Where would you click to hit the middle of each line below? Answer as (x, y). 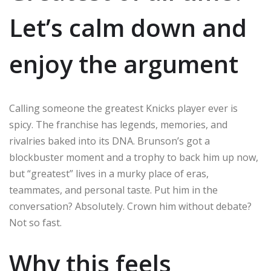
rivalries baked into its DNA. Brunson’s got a (109, 141)
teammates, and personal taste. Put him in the (113, 190)
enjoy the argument (124, 64)
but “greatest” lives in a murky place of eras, (109, 173)
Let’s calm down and (128, 27)
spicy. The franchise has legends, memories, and (118, 124)
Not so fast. (35, 222)
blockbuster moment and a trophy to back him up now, (134, 157)
